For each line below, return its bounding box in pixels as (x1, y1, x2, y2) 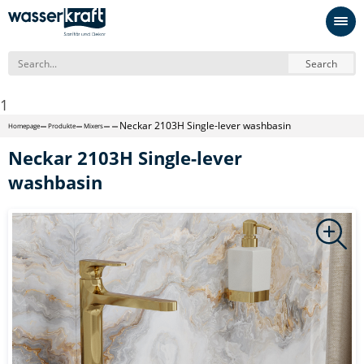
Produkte (48, 121, 76, 130)
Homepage (8, 121, 40, 130)
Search (305, 56, 337, 71)
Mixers (84, 121, 103, 130)
